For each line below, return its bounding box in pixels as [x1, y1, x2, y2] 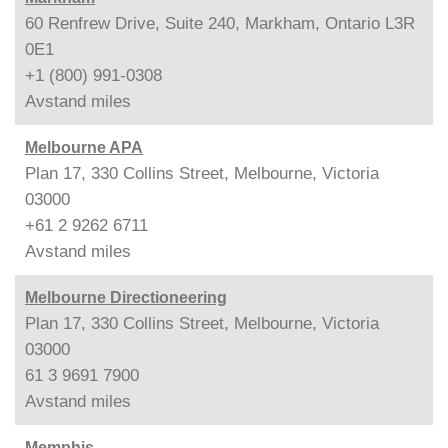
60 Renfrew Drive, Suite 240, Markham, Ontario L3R [25, 13, 415, 33]
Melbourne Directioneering [25, 288, 227, 306]
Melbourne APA [25, 138, 143, 156]
